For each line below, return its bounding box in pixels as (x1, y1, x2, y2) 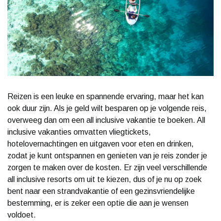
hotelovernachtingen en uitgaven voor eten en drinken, (7, 139, 194, 148)
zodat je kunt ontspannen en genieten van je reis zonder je (7, 151, 207, 160)
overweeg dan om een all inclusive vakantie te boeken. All (7, 115, 205, 124)
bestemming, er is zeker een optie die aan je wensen (7, 198, 188, 207)
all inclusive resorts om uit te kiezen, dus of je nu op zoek (7, 175, 202, 184)
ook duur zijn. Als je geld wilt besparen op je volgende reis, (7, 104, 207, 112)
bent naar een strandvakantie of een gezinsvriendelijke (7, 186, 195, 195)
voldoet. (7, 210, 38, 219)
